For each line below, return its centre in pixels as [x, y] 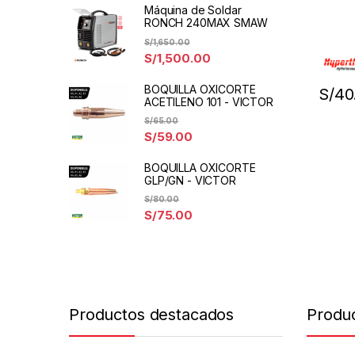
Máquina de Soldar [193, 10]
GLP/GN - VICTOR [190, 180]
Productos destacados [152, 315]
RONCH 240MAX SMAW [206, 23]
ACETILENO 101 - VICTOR [209, 101]
